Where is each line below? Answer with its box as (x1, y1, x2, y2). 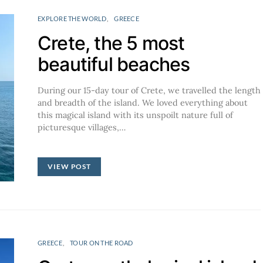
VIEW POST (48, 161, 92, 171)
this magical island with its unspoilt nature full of (38, 109, 233, 120)
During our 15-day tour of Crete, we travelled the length (38, 85, 261, 96)
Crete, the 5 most (38, 31, 185, 55)
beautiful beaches (38, 52, 190, 76)
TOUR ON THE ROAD (70, 238, 133, 247)
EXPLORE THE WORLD (38, 14, 107, 22)
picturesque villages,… (38, 122, 126, 133)
